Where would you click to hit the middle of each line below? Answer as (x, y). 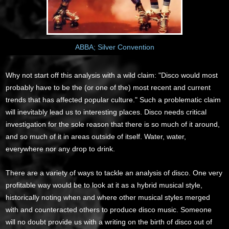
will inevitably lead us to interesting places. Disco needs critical (106, 112)
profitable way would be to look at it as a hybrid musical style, (104, 185)
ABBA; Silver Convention (114, 47)
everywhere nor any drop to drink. (61, 148)
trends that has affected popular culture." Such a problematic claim (113, 99)
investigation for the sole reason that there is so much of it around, (113, 124)
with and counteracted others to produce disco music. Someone (109, 209)
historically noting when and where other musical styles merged (108, 197)
